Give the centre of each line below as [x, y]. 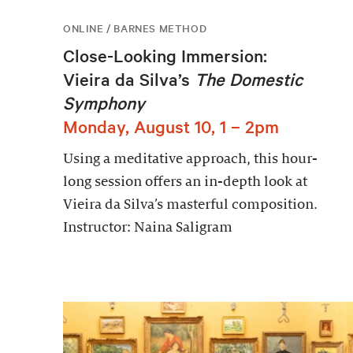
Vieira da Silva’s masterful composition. [190, 205]
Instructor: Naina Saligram [148, 228]
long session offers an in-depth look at [185, 182]
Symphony [104, 103]
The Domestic [249, 79]
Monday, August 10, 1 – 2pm [171, 126]
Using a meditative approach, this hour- [190, 159]
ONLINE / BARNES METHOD [135, 28]
